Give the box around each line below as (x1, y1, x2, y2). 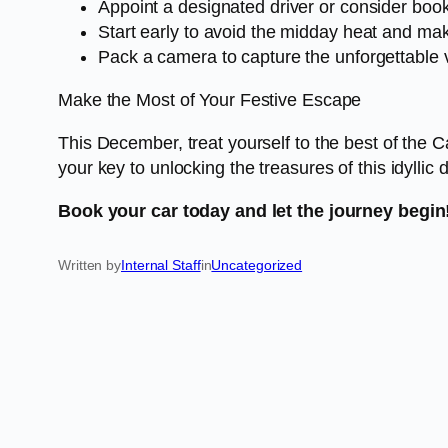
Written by (58, 257, 121, 274)
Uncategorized (211, 257, 303, 274)
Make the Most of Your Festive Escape (58, 90, 362, 111)
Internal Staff (121, 257, 201, 274)
